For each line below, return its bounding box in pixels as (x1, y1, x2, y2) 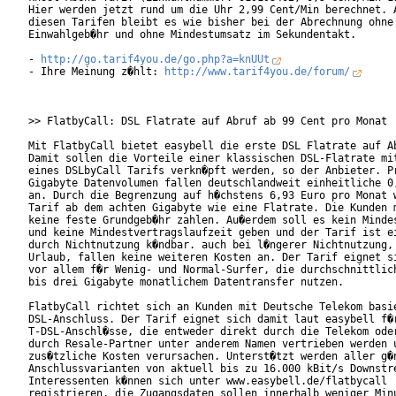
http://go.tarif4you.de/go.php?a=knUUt (41, 53, 270, 66)
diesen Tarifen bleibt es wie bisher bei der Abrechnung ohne (28, 16, 393, 29)
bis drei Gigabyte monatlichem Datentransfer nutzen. (28, 276, 344, 289)
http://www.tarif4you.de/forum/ (164, 65, 350, 79)
